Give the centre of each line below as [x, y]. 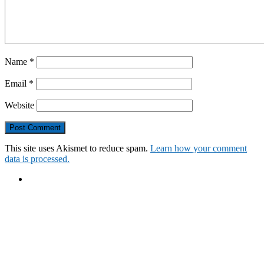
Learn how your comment [199, 148]
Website [19, 105]
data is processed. [37, 159]
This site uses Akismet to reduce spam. [77, 148]
